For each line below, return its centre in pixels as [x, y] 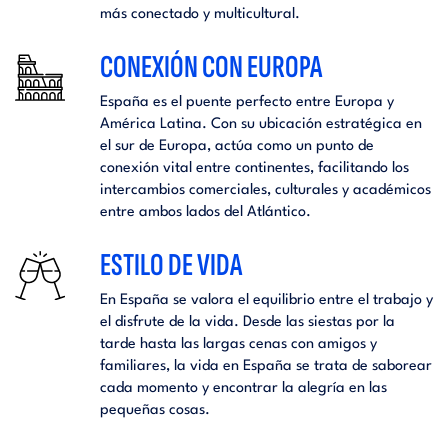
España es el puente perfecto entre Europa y [246, 102]
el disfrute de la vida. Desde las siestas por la [247, 322]
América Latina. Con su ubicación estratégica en [260, 124]
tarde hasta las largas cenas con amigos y [238, 344]
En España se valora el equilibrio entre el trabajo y [266, 300]
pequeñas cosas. [154, 410]
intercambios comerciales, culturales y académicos [265, 190]
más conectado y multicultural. [199, 14]
